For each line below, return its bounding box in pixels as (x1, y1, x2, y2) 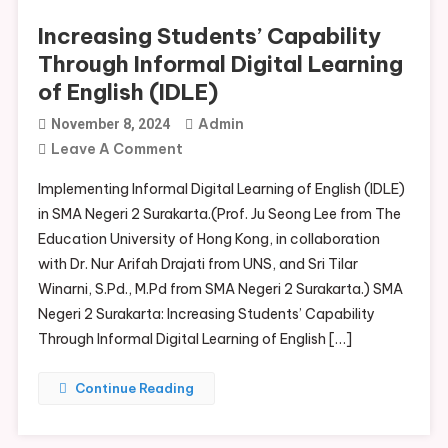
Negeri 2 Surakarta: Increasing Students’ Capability (37, 305, 375, 323)
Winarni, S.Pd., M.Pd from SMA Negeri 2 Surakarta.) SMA (37, 280, 403, 298)
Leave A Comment (50, 140, 183, 158)
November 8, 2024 (50, 116, 170, 132)
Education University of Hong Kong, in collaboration (37, 230, 380, 248)
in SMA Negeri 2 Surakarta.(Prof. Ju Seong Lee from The (37, 205, 401, 223)
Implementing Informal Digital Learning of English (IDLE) (37, 180, 405, 198)
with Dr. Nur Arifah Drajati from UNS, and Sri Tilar (37, 255, 358, 273)
